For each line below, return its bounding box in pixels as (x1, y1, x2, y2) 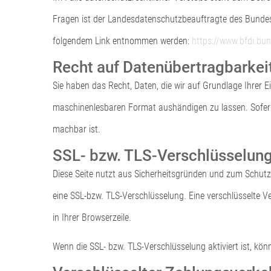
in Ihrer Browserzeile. (53, 211, 131, 223)
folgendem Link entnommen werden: (53, 34, 192, 47)
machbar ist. (53, 123, 100, 135)
